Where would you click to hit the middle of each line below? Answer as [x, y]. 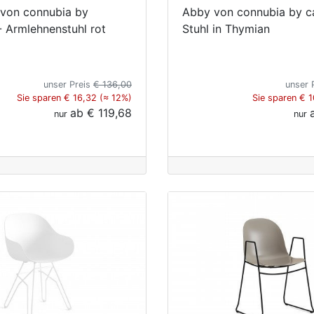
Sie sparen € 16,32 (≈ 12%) [74, 97]
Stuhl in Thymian [226, 28]
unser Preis [68, 84]
